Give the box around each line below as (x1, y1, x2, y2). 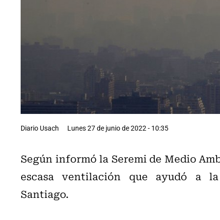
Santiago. (21, 186, 69, 201)
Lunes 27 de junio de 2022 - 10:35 (67, 123, 168, 133)
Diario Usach (21, 123, 59, 133)
